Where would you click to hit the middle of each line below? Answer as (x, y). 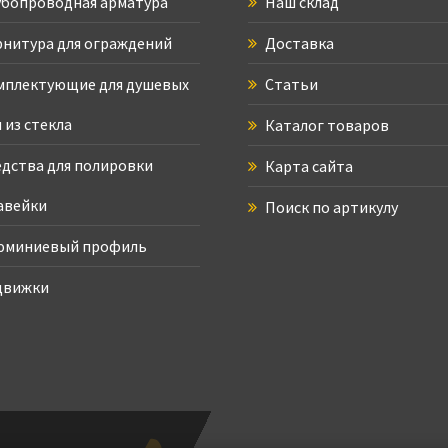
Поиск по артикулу (330, 207)
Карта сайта (307, 166)
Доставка (298, 43)
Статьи (290, 84)
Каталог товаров (325, 125)
